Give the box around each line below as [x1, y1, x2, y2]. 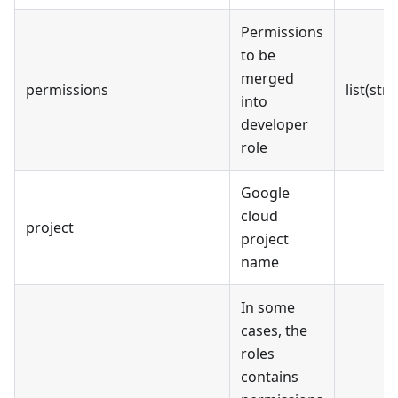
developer [241, 114, 308, 134]
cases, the [241, 320, 307, 340]
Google [241, 182, 290, 203]
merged [241, 68, 294, 88]
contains [241, 366, 298, 386]
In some [241, 297, 295, 317]
